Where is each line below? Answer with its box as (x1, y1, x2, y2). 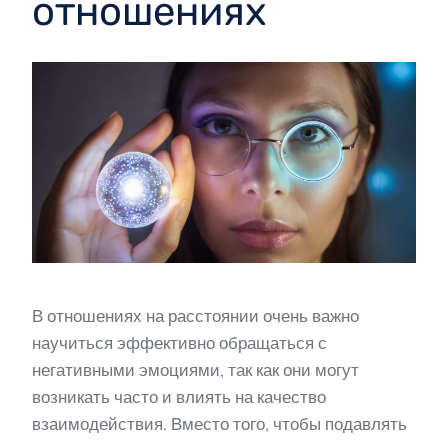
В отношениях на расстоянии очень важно (32, 305, 359, 326)
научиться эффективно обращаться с (32, 332, 327, 353)
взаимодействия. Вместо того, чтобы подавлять (32, 413, 407, 434)
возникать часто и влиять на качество (32, 386, 326, 407)
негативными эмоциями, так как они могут (32, 359, 359, 380)
